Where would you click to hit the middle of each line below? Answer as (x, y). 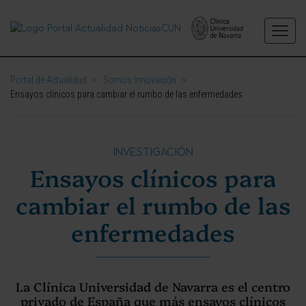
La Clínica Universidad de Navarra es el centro (153, 287)
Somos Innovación (140, 80)
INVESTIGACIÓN (153, 152)
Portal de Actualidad (48, 80)
